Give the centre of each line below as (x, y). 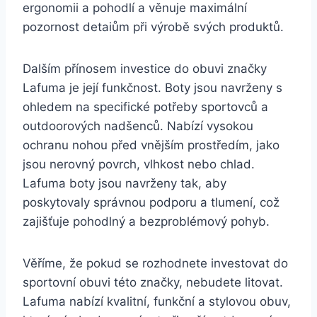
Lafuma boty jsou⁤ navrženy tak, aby (125, 183)
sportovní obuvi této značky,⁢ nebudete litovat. (153, 282)
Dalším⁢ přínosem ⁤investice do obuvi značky (145, 68)
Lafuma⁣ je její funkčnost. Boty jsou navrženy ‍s (152, 87)
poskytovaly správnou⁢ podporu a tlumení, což (151, 202)
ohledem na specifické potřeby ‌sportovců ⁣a (145, 106)
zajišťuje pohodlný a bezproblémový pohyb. (146, 221)
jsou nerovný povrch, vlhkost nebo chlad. (139, 164)
